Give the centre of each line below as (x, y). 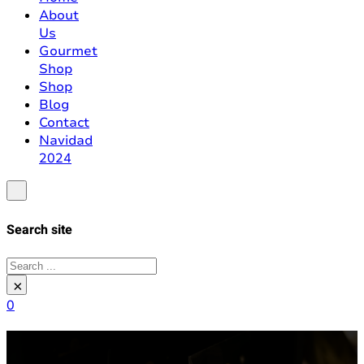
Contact (64, 122)
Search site (39, 230)
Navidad (66, 140)
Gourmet (68, 51)
